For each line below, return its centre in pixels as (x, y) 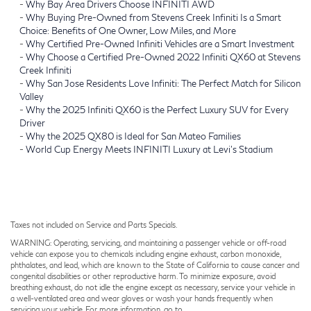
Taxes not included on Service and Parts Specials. (94, 224)
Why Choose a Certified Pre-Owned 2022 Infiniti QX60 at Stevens (163, 57)
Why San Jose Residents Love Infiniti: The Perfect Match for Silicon (163, 83)
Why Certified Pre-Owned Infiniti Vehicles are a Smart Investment (160, 43)
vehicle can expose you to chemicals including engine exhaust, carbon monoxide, (146, 253)
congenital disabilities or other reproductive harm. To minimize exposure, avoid (143, 276)
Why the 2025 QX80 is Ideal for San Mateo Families (133, 136)
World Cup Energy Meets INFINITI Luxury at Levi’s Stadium (149, 149)
